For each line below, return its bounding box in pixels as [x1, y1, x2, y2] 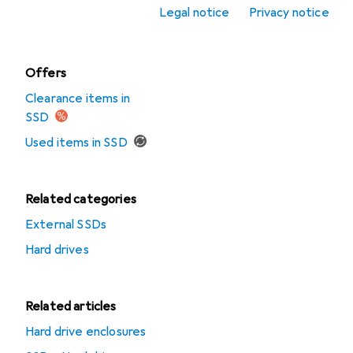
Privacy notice [248, 5, 329, 20]
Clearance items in [25, 91, 130, 106]
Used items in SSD [25, 135, 128, 150]
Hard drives [25, 242, 89, 258]
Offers [25, 65, 66, 81]
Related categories [25, 191, 136, 207]
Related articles [25, 299, 117, 314]
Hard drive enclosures [25, 324, 147, 340]
